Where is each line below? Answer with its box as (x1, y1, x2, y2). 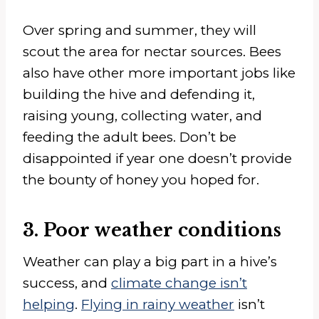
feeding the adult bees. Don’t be (23, 129, 236, 146)
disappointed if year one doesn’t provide (23, 150, 292, 167)
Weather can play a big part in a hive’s (23, 253, 277, 271)
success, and (23, 275, 111, 292)
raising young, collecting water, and (23, 108, 262, 125)
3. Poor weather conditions (23, 219, 281, 241)
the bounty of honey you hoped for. (23, 172, 259, 189)
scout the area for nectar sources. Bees (23, 43, 281, 61)
